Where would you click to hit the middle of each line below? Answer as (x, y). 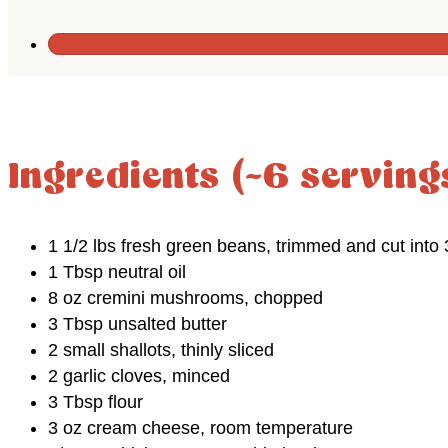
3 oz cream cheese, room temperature (200, 427)
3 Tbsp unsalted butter (137, 323)
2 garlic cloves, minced (139, 375)
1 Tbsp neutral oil (117, 271)
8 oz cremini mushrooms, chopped (185, 297)
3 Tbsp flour (95, 401)
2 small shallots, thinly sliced (161, 349)
